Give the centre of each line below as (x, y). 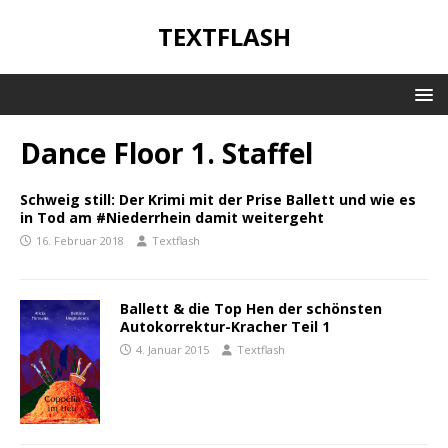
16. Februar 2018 (80, 240)
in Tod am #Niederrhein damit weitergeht (172, 217)
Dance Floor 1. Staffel (166, 153)
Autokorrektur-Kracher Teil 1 (225, 326)
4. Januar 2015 (172, 349)
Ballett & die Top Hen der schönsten (251, 308)
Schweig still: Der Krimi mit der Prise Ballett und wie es (218, 199)
